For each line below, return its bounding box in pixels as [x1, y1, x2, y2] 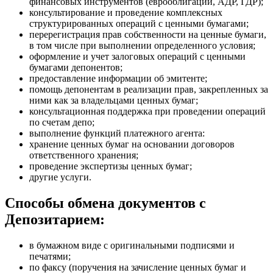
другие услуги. [29, 171, 91, 182]
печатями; [29, 250, 71, 261]
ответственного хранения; [29, 149, 138, 160]
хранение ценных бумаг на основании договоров [29, 138, 235, 149]
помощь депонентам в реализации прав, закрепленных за [29, 83, 268, 94]
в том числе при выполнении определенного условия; [29, 40, 255, 51]
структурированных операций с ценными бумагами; [29, 18, 249, 29]
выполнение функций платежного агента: [29, 127, 205, 138]
